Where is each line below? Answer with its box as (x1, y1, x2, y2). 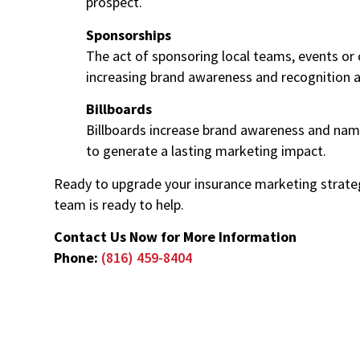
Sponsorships (86, 25, 171, 44)
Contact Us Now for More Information (54, 227, 297, 246)
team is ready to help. (54, 194, 184, 214)
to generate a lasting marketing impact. (86, 141, 326, 161)
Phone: (54, 247, 101, 267)
